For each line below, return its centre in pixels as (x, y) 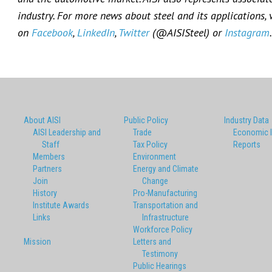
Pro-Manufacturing (165, 193)
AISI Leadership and (67, 133)
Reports (247, 145)
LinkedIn (96, 33)
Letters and (152, 242)
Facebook (52, 33)
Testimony (160, 254)
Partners (47, 169)
